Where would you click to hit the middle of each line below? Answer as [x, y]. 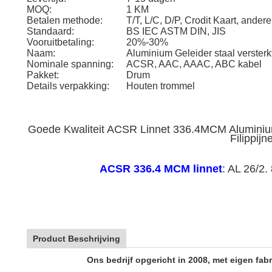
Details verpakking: [68, 86]
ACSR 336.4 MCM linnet [161, 169]
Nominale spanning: [70, 64]
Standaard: [50, 31]
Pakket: [43, 75]
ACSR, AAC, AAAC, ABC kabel [194, 64]
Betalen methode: [65, 20]
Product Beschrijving [76, 239]
